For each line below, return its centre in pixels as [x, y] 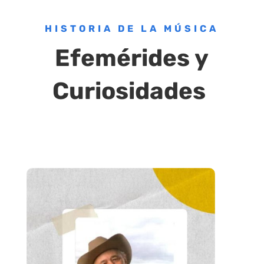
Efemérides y [132, 58]
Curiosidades [132, 91]
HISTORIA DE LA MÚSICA [132, 28]
